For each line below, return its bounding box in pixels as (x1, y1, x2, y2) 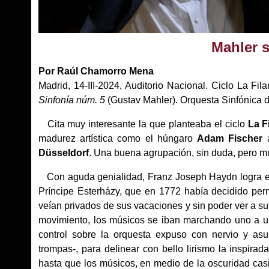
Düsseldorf (38, 147, 89, 158)
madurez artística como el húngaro (38, 133, 198, 144)
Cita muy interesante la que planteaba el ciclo (38, 118, 245, 129)
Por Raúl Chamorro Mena (38, 65, 154, 76)
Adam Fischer (197, 133, 263, 144)
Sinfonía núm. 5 (38, 94, 106, 105)
